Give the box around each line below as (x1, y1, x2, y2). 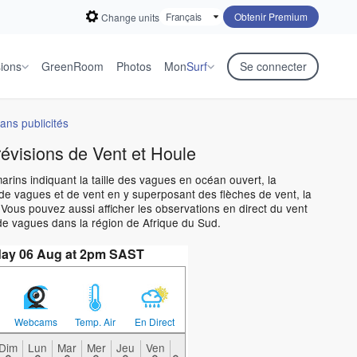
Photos (116, 58, 151, 74)
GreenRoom (41, 58, 104, 74)
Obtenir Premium (234, 10, 308, 23)
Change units (101, 10, 159, 24)
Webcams (14, 315, 57, 329)
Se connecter (239, 58, 307, 74)
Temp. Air (74, 315, 116, 329)
